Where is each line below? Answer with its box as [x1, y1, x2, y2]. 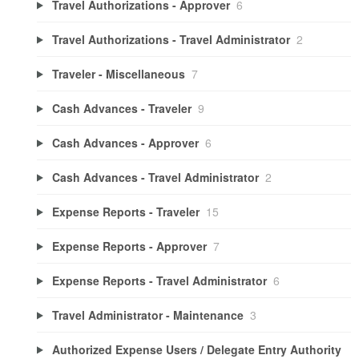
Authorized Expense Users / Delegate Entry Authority [51, 341, 341, 357]
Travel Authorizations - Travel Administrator [51, 30, 290, 47]
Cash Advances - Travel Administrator [51, 168, 259, 185]
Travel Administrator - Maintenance [51, 306, 244, 323]
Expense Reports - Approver [51, 237, 207, 254]
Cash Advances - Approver [51, 134, 199, 151]
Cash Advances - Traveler [51, 99, 192, 116]
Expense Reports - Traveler [51, 203, 200, 220]
